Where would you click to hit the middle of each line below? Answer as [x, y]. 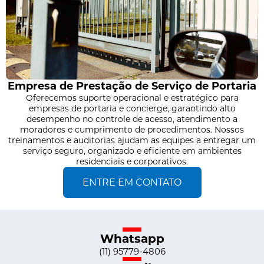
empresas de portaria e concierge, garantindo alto [132, 108]
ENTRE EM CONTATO [132, 182]
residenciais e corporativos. [132, 161]
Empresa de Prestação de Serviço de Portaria [132, 86]
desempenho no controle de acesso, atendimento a [132, 119]
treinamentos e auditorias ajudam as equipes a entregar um [132, 140]
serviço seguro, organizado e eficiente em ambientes [132, 151]
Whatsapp [132, 238]
